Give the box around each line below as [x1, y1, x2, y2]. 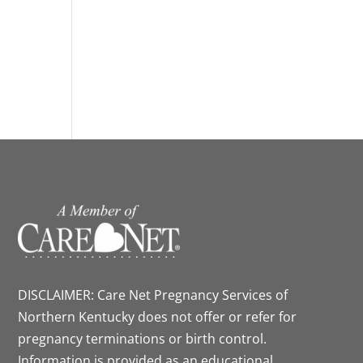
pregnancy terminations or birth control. [17, 329, 267, 348]
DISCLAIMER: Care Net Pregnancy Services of [17, 285, 288, 304]
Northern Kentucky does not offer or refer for [17, 307, 297, 326]
